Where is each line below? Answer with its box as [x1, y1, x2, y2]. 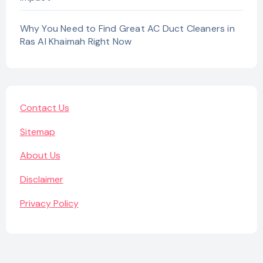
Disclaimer [19, 173, 63, 186]
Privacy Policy [19, 197, 79, 210]
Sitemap [19, 125, 55, 138]
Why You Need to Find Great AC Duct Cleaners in [19, 22, 235, 35]
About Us [19, 149, 60, 162]
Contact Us [19, 101, 69, 114]
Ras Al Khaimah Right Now [19, 35, 132, 48]
